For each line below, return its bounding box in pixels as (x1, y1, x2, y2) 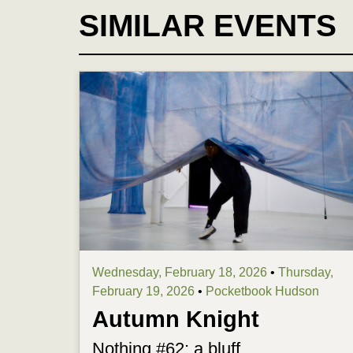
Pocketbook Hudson (206, 284, 319, 299)
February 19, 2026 (92, 284, 198, 299)
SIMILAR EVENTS (79, 9, 336, 43)
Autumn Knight (92, 307, 259, 333)
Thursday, (278, 266, 333, 280)
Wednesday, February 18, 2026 (92, 266, 270, 280)
